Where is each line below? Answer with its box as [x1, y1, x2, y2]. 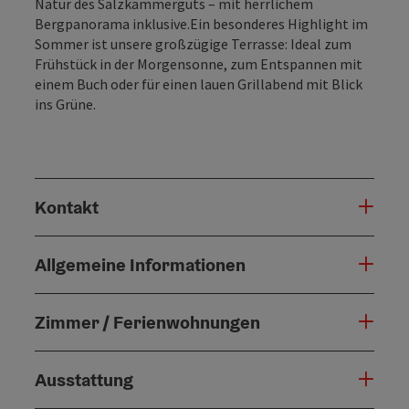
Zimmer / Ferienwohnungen [35, 309, 260, 334]
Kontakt [35, 194, 99, 219]
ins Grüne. [35, 94, 96, 113]
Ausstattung [35, 367, 133, 392]
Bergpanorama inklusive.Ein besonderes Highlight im [35, 14, 368, 33]
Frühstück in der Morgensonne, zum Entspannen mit [35, 54, 362, 73]
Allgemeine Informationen [35, 252, 246, 277]
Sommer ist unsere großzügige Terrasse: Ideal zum [35, 34, 351, 53]
